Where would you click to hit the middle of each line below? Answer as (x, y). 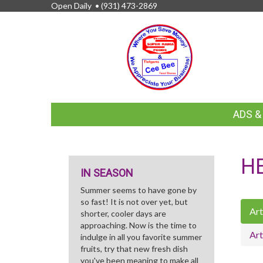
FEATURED (92, 112)
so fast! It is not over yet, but (134, 202)
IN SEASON (107, 173)
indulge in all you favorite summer (141, 237)
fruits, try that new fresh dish (134, 249)
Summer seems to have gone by (139, 190)
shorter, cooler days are (123, 213)
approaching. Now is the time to (139, 225)
